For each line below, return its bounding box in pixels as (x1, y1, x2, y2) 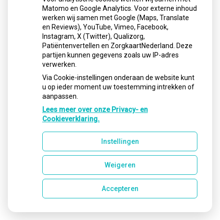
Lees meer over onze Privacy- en (42, 106, 148, 113)
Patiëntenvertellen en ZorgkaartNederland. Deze (42, 42, 192, 50)
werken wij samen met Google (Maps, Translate (42, 14, 189, 22)
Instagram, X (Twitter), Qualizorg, (42, 32, 145, 40)
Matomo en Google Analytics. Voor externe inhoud (42, 4, 197, 12)
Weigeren (104, 161, 136, 169)
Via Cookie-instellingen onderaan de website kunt (42, 74, 194, 82)
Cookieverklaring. (42, 115, 100, 123)
